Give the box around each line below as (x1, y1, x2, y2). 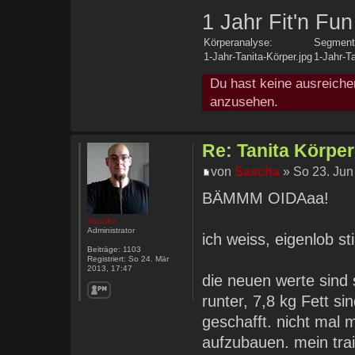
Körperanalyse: (204, 36, 273, 49)
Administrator (86, 226, 135, 235)
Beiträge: (86, 245, 120, 254)
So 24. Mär (125, 254, 169, 264)
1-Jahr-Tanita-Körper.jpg (204, 51, 313, 63)
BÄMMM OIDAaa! (202, 189, 330, 207)
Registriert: (86, 254, 126, 264)
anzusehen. (210, 94, 279, 110)
